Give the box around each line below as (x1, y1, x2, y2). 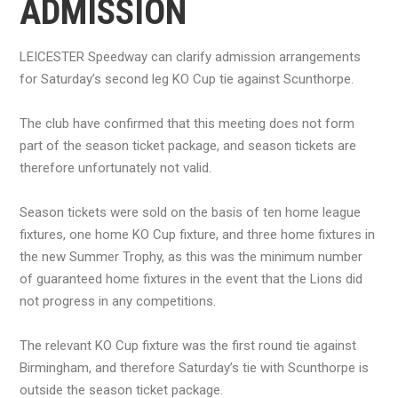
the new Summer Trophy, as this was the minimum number (20, 248, 362, 265)
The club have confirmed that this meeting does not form (20, 115, 354, 131)
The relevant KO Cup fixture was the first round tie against (20, 337, 356, 354)
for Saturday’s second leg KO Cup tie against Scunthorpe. (20, 70, 354, 87)
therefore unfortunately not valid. (20, 159, 211, 176)
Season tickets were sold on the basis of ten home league (20, 203, 361, 220)
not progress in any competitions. (20, 292, 216, 309)
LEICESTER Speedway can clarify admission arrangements (20, 48, 361, 65)
